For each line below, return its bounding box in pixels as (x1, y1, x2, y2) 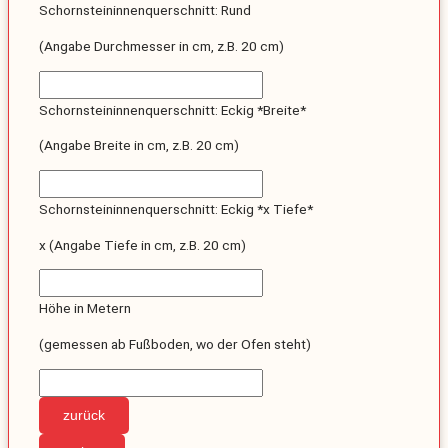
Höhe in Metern (39, 300, 131, 317)
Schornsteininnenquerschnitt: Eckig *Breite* (39, 101, 306, 118)
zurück (63, 407, 105, 423)
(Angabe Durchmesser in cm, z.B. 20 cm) (39, 38, 284, 55)
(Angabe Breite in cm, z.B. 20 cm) (39, 137, 239, 154)
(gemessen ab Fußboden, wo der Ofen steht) (39, 336, 311, 353)
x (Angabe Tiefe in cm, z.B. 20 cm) (39, 236, 246, 253)
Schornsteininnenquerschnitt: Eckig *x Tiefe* (39, 201, 313, 218)
